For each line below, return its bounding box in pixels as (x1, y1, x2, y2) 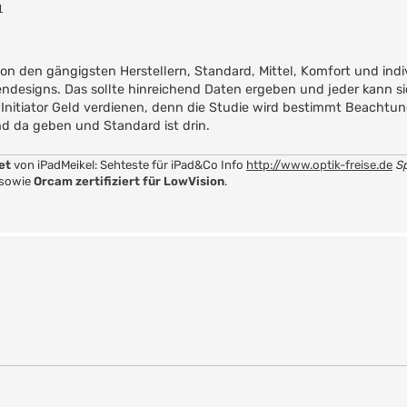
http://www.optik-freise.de (246, 158, 392, 173)
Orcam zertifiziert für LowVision (34, 174, 224, 189)
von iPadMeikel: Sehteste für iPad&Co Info (14, 158, 246, 173)
